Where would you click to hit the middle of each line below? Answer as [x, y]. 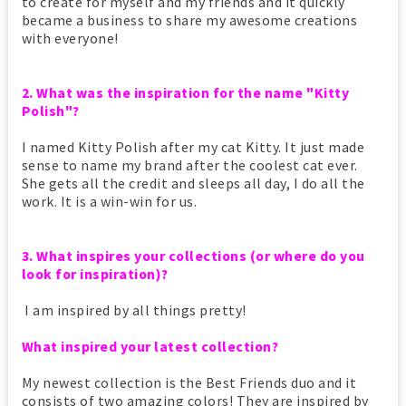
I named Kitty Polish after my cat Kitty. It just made [193, 147]
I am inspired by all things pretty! [134, 310]
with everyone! [70, 39]
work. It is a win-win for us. [109, 202]
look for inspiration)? [95, 274]
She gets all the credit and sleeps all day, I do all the [193, 184]
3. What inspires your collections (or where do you [193, 256]
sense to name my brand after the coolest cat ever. [189, 165]
